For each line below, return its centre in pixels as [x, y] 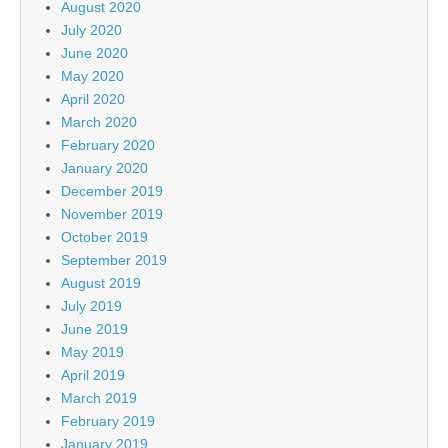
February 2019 [108, 420]
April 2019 [93, 374]
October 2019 [104, 236]
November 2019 [112, 213]
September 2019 [114, 259]
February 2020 [108, 144]
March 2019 [99, 397]
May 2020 [92, 75]
